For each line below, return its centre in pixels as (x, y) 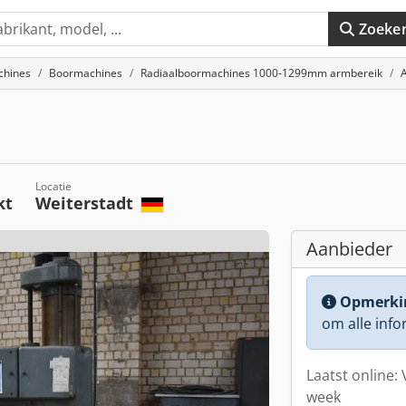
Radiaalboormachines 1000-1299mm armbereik (261, 73)
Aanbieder (349, 249)
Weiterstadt (86, 203)
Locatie (53, 186)
